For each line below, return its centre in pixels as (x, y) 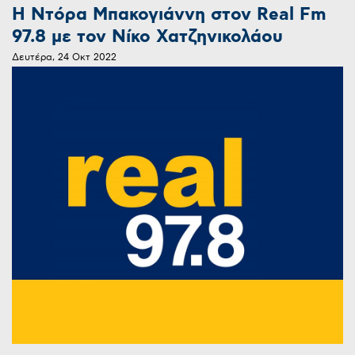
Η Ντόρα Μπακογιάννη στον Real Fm (169, 15)
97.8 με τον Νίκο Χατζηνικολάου (147, 37)
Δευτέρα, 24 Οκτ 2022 (64, 58)
